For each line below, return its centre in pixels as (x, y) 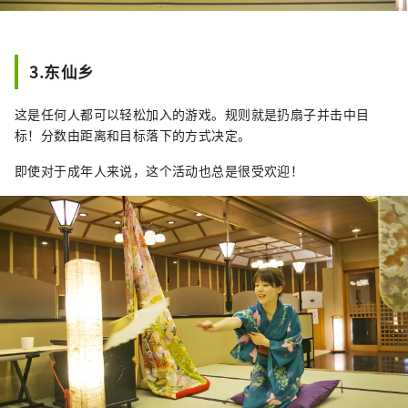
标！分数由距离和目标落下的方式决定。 (133, 134)
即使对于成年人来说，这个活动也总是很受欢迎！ (159, 170)
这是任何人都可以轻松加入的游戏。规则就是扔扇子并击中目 (192, 113)
